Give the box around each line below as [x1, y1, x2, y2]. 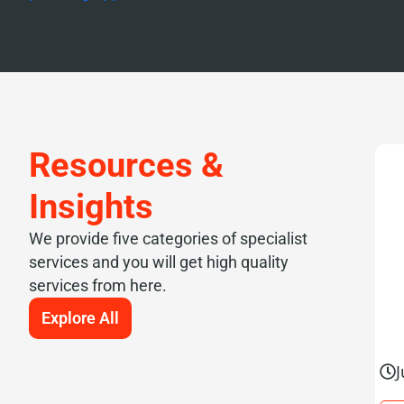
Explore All [41, 308, 119, 327]
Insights [29, 186, 153, 226]
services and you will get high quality [29, 252, 289, 271]
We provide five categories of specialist [29, 228, 308, 248]
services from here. [29, 275, 167, 295]
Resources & [29, 144, 224, 185]
